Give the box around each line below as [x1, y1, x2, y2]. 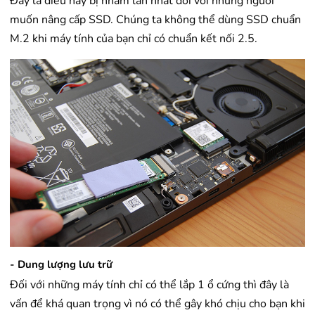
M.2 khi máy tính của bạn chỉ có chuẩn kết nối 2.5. [10, 31, 257, 47]
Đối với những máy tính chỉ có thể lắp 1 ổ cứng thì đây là [10, 277, 289, 293]
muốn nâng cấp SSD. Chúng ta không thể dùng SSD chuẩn [10, 12, 301, 28]
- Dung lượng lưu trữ [10, 257, 112, 272]
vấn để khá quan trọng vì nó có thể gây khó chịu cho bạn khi [10, 296, 305, 312]
